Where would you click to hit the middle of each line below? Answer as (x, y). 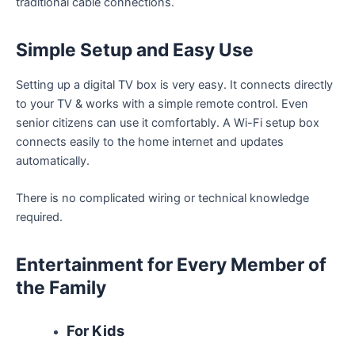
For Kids (95, 330)
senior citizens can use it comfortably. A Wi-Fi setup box (168, 122)
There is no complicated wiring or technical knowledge (162, 198)
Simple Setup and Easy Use (135, 50)
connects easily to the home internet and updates (150, 141)
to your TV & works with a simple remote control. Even (162, 103)
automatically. (53, 160)
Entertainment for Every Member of (171, 265)
